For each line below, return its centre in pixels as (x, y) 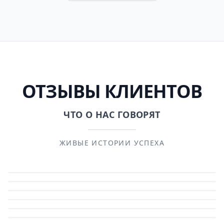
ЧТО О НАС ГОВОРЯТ (112, 115)
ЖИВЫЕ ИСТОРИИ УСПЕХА (112, 143)
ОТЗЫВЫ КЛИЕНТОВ (112, 91)
